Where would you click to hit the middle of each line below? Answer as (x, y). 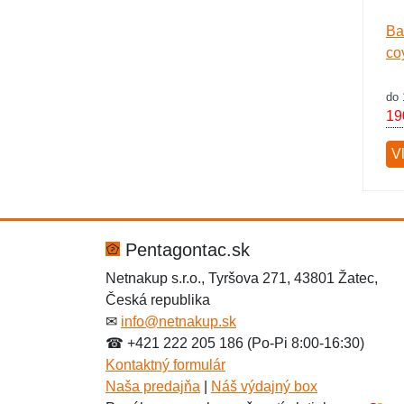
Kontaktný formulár (165, 365)
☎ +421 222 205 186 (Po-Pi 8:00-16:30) (235, 343)
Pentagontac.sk (185, 250)
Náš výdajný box (264, 386)
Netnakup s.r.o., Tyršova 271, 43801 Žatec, (242, 278)
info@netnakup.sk (179, 321)
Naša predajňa (153, 386)
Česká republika (158, 300)
